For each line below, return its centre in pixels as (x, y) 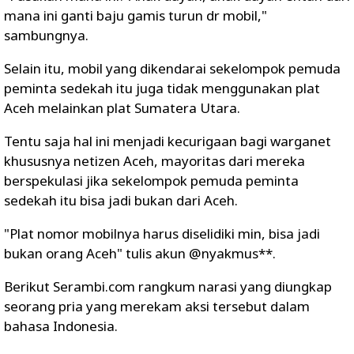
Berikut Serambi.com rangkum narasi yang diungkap (168, 286)
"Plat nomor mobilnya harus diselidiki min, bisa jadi (162, 233)
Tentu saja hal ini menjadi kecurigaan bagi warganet (168, 141)
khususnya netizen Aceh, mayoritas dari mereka (154, 161)
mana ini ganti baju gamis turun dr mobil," (136, 15)
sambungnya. (46, 35)
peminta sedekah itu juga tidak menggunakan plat (162, 88)
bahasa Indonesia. (61, 326)
